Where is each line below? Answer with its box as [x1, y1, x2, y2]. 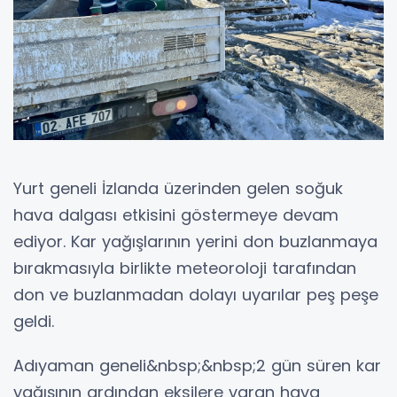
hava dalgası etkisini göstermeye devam [13, 204, 339, 227]
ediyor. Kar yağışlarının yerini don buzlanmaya [13, 230, 378, 253]
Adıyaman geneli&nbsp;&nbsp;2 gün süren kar [13, 354, 381, 378]
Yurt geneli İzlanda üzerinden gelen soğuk [13, 177, 343, 200]
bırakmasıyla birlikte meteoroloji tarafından [13, 257, 356, 280]
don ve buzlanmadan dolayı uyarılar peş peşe [13, 284, 378, 307]
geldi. [13, 310, 54, 333]
